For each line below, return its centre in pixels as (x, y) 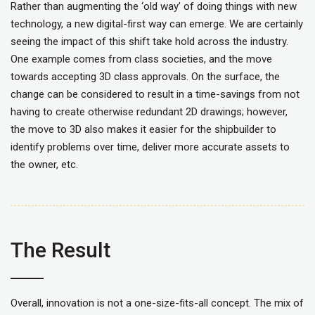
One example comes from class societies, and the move (141, 59)
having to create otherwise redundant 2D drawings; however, (149, 112)
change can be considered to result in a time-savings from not (155, 95)
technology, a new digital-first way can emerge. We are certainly (157, 24)
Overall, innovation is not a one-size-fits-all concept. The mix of (157, 303)
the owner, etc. (44, 165)
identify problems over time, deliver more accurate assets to (150, 147)
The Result (60, 250)
